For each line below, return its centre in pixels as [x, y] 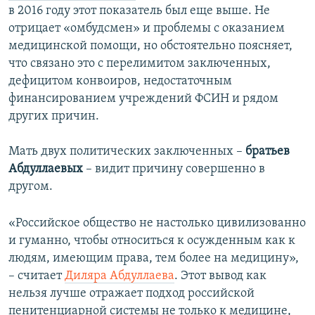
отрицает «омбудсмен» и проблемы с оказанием [147, 28]
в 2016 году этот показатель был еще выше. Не [139, 11]
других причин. [54, 116]
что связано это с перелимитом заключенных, [140, 63]
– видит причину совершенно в [174, 169]
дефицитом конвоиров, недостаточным [120, 81]
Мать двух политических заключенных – [127, 151]
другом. [31, 186]
